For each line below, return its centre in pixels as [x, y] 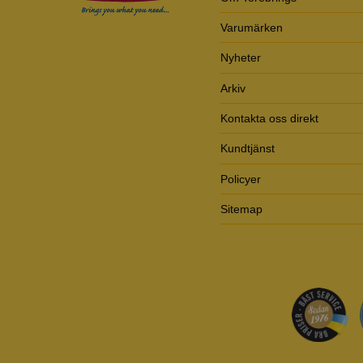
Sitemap [241, 209]
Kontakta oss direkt [269, 119]
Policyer [241, 179]
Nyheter [241, 58]
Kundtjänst [248, 149]
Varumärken [252, 27]
